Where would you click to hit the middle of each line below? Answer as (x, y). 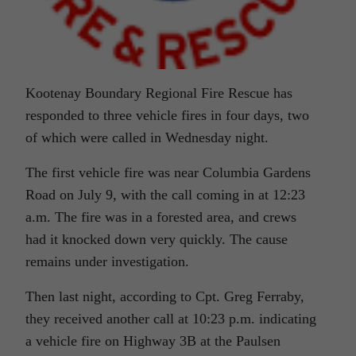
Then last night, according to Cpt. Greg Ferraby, (165, 297)
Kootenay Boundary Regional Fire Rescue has (159, 93)
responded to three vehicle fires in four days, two (167, 116)
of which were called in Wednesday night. (147, 138)
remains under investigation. (107, 262)
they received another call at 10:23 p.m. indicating (171, 319)
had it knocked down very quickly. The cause (157, 240)
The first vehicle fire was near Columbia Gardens (168, 173)
